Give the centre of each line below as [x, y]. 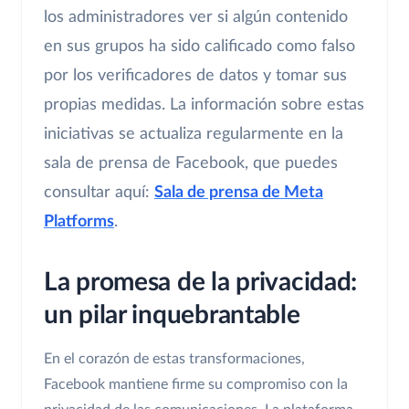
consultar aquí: [99, 192]
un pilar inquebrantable [172, 315]
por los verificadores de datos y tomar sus [195, 75]
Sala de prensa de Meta [239, 192]
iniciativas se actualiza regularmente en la [194, 134]
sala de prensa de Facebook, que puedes [191, 163]
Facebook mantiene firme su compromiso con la [196, 384]
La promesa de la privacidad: [201, 282]
